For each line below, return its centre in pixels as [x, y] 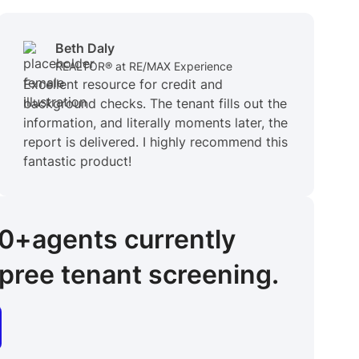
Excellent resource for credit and [123, 85]
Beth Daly [85, 48]
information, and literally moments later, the [156, 123]
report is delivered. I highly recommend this [156, 142]
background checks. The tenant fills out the [155, 104]
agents [75, 240]
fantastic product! [78, 161]
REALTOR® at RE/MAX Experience [144, 67]
